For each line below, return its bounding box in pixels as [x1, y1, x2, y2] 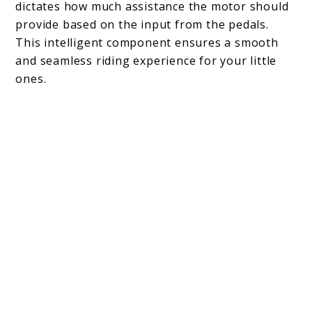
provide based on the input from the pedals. [15, 17, 269, 33]
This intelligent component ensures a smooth [15, 35, 279, 51]
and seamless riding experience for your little [15, 53, 277, 69]
